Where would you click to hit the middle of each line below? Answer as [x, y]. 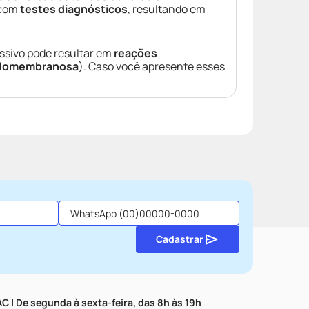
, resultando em [167, 9]
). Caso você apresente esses [152, 66]
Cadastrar [179, 239]
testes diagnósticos [74, 9]
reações [136, 53]
